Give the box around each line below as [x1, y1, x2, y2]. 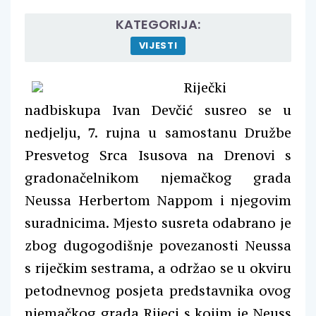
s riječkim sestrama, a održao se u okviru [25, 259, 291, 276]
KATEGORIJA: [116, 15, 200, 33]
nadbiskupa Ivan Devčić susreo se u [25, 101, 291, 119]
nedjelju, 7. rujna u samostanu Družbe [25, 123, 291, 141]
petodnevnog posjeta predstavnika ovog [25, 281, 291, 299]
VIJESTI [138, 38, 178, 52]
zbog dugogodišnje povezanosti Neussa [25, 236, 291, 254]
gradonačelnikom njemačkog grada [25, 169, 291, 186]
